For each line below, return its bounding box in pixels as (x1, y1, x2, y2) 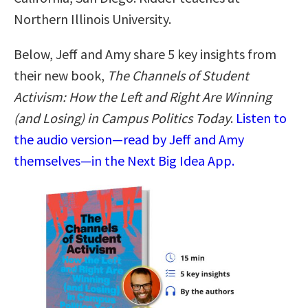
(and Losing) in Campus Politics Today (14, 109, 230, 126)
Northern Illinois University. (14, 10, 171, 27)
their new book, (14, 66, 107, 84)
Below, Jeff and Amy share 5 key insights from (14, 45, 276, 63)
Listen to (236, 109, 287, 126)
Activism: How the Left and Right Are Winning (14, 87, 272, 105)
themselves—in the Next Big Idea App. (14, 151, 234, 169)
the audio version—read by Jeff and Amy (14, 130, 244, 148)
